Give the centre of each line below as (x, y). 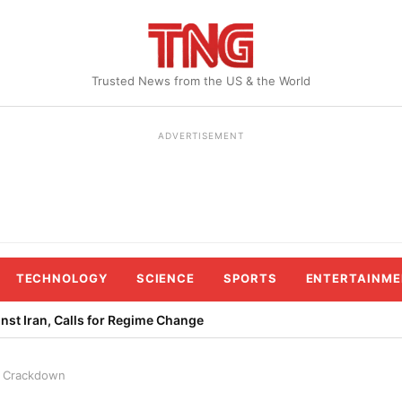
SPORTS (250, 278)
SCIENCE (166, 278)
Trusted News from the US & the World (201, 81)
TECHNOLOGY (61, 278)
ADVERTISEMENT (201, 135)
